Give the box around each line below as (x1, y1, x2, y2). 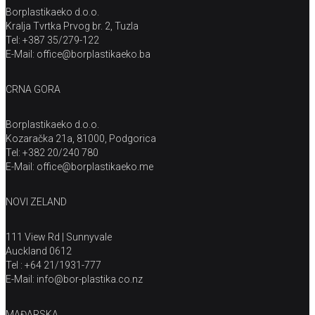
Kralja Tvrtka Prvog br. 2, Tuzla (6, 20, 139, 32)
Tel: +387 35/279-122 (6, 34, 99, 46)
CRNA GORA (6, 84, 60, 96)
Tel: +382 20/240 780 (6, 147, 98, 159)
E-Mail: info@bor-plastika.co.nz (6, 274, 143, 285)
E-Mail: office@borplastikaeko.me (6, 161, 153, 173)
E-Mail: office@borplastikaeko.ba (6, 49, 150, 60)
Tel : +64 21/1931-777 (6, 259, 101, 271)
